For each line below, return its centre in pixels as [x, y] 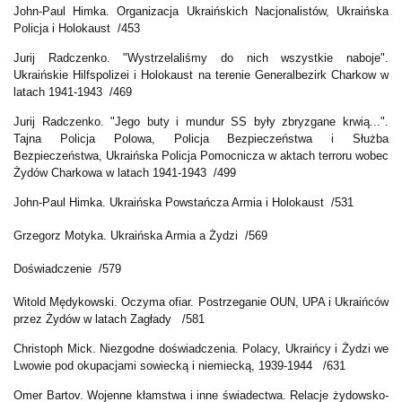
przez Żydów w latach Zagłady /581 [109, 319]
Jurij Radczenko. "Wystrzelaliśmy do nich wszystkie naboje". [201, 58]
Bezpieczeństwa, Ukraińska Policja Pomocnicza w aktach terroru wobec [201, 156]
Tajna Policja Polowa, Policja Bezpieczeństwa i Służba [201, 139]
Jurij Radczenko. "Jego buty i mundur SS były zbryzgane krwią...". [201, 122]
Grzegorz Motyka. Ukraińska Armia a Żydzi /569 [140, 236]
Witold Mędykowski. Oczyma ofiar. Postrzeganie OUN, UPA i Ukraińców [201, 302]
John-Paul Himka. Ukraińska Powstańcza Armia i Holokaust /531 [184, 203]
